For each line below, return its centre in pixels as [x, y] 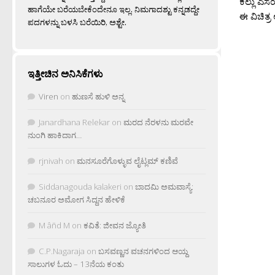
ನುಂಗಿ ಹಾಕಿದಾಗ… [55, 135]
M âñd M [54, 225]
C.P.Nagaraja [62, 251]
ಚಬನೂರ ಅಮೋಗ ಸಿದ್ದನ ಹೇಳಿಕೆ [76, 199]
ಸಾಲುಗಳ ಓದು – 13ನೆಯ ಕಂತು [76, 264]
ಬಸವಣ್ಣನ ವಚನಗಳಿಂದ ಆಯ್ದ [143, 251]
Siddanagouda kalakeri [80, 186]
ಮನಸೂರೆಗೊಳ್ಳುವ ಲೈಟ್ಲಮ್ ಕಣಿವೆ [127, 161]
